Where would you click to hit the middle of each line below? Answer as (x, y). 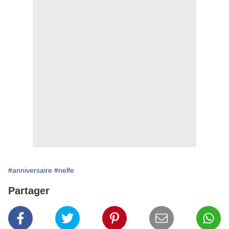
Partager (29, 191)
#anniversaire (30, 170)
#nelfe (64, 170)
